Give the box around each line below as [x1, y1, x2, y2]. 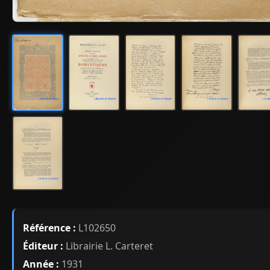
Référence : [23, 221, 76, 234]
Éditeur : [23, 239, 63, 253]
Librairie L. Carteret [63, 239, 153, 253]
